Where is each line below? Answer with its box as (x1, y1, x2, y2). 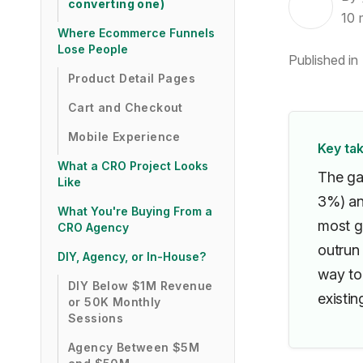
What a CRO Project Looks (58, 159, 208, 173)
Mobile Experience (68, 130, 181, 143)
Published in (288, 52, 359, 68)
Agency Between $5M (68, 340, 200, 354)
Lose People (58, 42, 128, 56)
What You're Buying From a (58, 204, 212, 218)
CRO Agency (58, 220, 129, 234)
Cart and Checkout (68, 100, 183, 114)
